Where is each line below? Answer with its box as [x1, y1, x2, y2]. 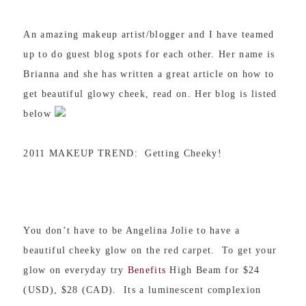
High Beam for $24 [166, 265, 260, 276]
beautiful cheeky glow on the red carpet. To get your [23, 245, 277, 256]
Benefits [127, 265, 167, 276]
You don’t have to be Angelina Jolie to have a [23, 225, 240, 236]
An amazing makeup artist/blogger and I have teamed [23, 29, 275, 40]
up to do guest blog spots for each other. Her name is [23, 49, 275, 60]
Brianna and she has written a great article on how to [23, 69, 275, 80]
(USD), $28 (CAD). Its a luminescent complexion [23, 285, 262, 296]
